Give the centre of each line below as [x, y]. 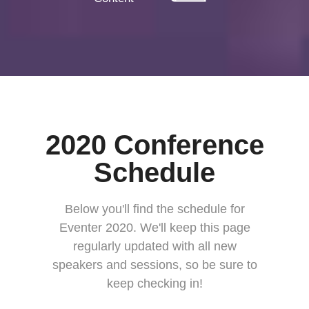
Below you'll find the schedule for [154, 209]
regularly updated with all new [154, 247]
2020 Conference [154, 145]
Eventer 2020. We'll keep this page [154, 228]
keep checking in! [154, 284]
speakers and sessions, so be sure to [154, 265]
